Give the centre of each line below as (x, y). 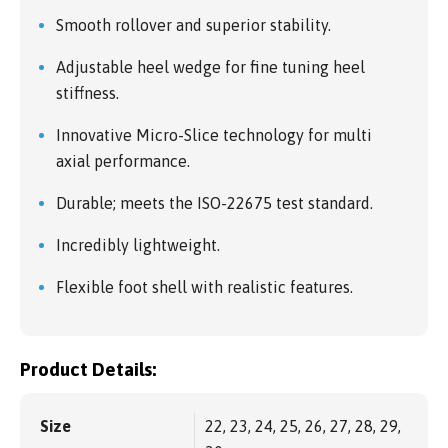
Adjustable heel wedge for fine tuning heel (210, 66)
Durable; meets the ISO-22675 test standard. (214, 202)
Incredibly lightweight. (138, 244)
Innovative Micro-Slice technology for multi (214, 134)
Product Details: (88, 369)
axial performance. (123, 160)
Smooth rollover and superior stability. (193, 24)
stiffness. (87, 92)
